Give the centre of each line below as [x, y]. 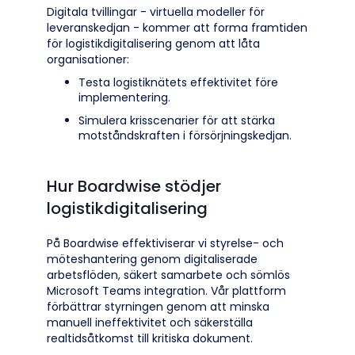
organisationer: [88, 59]
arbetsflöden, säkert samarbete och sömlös [168, 275]
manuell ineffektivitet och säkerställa [150, 323]
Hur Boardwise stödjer [134, 186]
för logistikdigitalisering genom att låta [153, 44]
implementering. [124, 97]
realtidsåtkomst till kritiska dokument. [150, 338]
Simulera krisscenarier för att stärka [177, 120]
